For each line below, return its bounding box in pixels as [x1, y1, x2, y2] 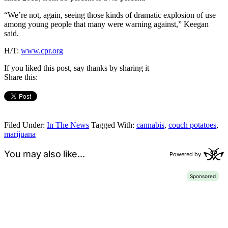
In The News [47, 120, 89, 129]
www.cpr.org [21, 46, 63, 55]
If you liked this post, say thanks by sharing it [4, 63, 149, 72]
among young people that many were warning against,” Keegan [4, 19, 209, 28]
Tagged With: [91, 120, 136, 129]
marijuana [4, 129, 36, 138]
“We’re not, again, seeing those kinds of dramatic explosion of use [4, 10, 216, 19]
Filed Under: [4, 120, 47, 129]
